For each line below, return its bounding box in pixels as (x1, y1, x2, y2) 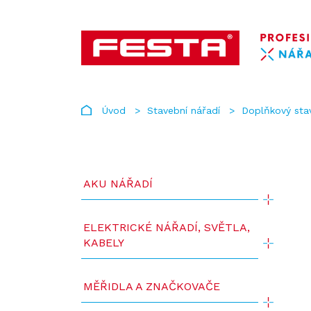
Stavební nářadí (147, 105, 221, 116)
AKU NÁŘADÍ (83, 177, 153, 190)
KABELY (83, 236, 124, 249)
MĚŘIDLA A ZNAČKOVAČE (83, 280, 220, 293)
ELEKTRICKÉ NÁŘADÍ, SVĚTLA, (83, 221, 250, 234)
